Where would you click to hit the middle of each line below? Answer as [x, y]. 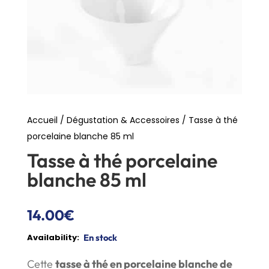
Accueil [42, 120]
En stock [100, 238]
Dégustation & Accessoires [123, 120]
